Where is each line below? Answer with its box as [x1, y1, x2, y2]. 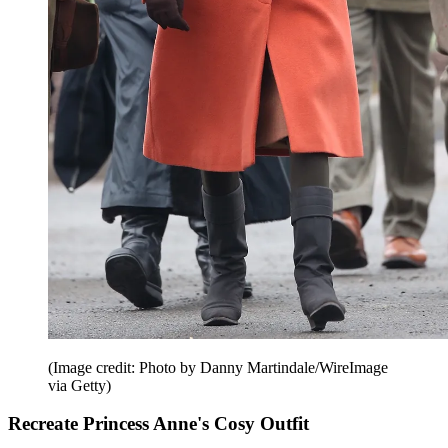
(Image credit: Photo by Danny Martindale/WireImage [48, 358, 388, 376]
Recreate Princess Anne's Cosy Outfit [8, 413, 309, 435]
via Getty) [48, 376, 111, 394]
